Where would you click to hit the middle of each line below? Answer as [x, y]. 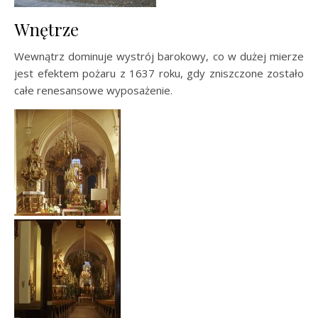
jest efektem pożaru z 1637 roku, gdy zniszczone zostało [159, 73]
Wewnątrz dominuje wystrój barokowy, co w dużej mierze [159, 56]
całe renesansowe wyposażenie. [93, 90]
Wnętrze [46, 29]
